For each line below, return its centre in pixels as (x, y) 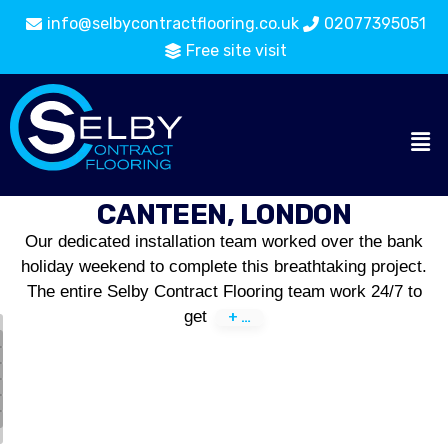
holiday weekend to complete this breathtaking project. (224, 266)
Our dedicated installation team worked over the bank (224, 241)
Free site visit (236, 50)
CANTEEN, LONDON (224, 214)
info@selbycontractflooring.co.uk (173, 23)
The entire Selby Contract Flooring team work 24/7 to (224, 291)
